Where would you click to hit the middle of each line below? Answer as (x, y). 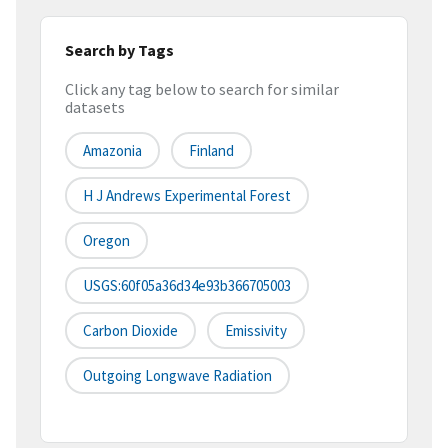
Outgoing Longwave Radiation (177, 376)
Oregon (106, 241)
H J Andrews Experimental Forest (187, 196)
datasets (95, 107)
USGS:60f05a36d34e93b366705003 (187, 286)
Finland (211, 151)
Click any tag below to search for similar (202, 89)
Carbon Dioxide (130, 331)
